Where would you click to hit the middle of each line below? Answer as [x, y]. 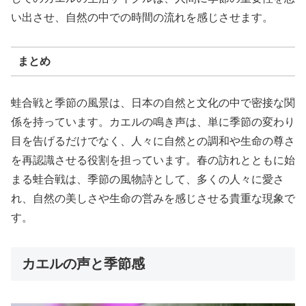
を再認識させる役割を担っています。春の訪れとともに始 [153, 161]
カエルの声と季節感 [83, 264]
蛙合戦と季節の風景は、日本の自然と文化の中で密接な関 [153, 103]
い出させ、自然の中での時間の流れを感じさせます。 [142, 17]
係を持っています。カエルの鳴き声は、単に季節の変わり [153, 122]
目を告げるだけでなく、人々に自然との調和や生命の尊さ [153, 141]
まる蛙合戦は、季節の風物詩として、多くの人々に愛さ [148, 180]
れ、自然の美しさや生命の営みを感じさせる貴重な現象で [153, 199]
